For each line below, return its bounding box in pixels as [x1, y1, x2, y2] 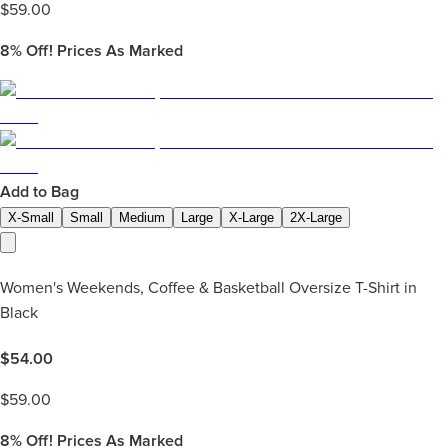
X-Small [8, 209, 54, 225]
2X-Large [290, 209, 342, 225]
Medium [119, 209, 165, 225]
